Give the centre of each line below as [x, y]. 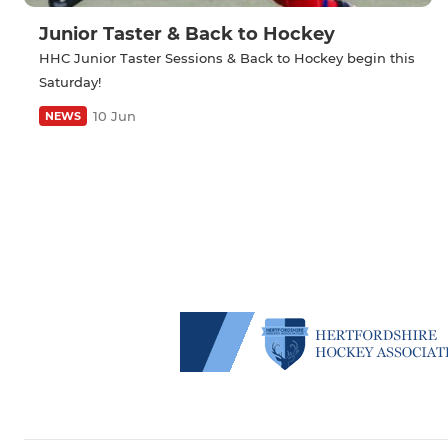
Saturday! [70, 81]
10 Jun [114, 115]
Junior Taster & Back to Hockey [187, 33]
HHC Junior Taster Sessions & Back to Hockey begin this [227, 57]
